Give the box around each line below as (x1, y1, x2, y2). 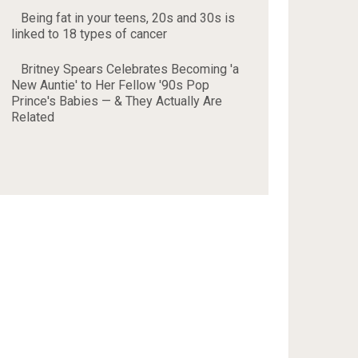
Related (11, 109, 55, 125)
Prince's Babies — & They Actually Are (11, 93, 223, 109)
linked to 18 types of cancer (11, 26, 168, 42)
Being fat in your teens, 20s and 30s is (21, 10, 236, 26)
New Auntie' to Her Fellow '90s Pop (11, 78, 210, 93)
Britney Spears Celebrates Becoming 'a (21, 62, 240, 77)
